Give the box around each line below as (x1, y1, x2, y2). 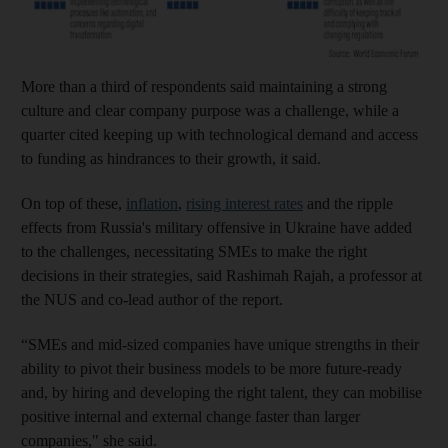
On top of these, (21, 194, 126, 212)
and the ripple (303, 194, 393, 212)
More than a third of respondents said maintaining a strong (21, 77, 387, 95)
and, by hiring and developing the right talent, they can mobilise (21, 383, 422, 401)
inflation (126, 194, 178, 212)
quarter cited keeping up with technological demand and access (21, 125, 418, 143)
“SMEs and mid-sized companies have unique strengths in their (21, 335, 419, 353)
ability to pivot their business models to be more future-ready (21, 359, 402, 377)
